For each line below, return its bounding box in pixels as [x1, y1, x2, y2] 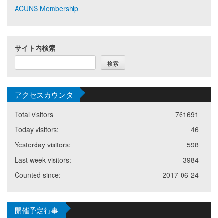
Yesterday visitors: [15, 139, 71, 149]
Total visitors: [15, 109, 55, 119]
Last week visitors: [15, 154, 71, 164]
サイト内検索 [15, 42, 55, 53]
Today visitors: [15, 124, 59, 134]
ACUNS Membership [15, 3, 78, 13]
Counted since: [15, 169, 61, 180]
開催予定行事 [15, 204, 58, 215]
